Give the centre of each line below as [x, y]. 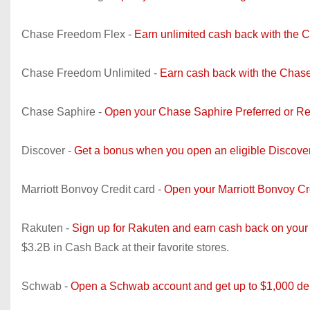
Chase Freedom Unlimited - [91, 73]
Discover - [48, 151]
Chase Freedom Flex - [78, 34]
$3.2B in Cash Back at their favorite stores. [125, 247]
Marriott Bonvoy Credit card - [93, 189]
